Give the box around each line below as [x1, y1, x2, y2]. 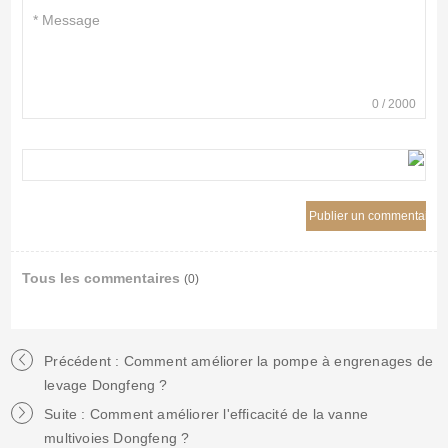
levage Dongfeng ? [44, 377, 168, 394]
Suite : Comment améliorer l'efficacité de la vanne [44, 406, 369, 423]
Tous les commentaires [21, 270, 184, 287]
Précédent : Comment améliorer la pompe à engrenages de [44, 353, 434, 370]
